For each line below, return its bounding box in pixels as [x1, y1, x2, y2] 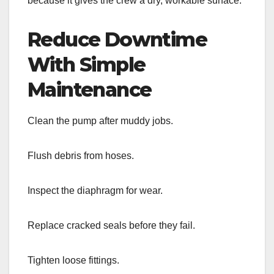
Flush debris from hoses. [28, 150, 134, 161]
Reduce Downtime [28, 27, 207, 51]
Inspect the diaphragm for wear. [28, 185, 163, 196]
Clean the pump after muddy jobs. [28, 116, 173, 127]
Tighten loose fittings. [28, 255, 119, 266]
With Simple [28, 52, 146, 76]
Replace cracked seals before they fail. [28, 220, 195, 231]
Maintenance [28, 77, 152, 102]
